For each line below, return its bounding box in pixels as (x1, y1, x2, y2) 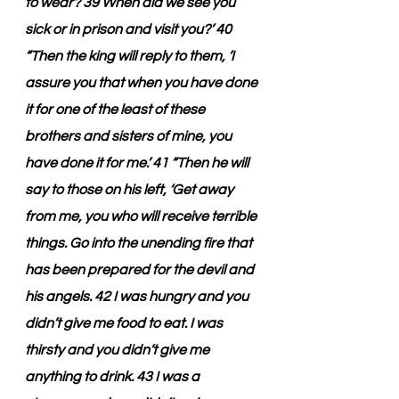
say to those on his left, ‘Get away (25, 183, 236, 197)
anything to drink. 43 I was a (25, 370, 202, 384)
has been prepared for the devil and (25, 263, 256, 277)
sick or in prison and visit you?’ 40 (25, 22, 234, 37)
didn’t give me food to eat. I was (25, 316, 225, 330)
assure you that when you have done (25, 76, 260, 90)
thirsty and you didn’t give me (25, 343, 212, 357)
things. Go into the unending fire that (25, 236, 255, 250)
